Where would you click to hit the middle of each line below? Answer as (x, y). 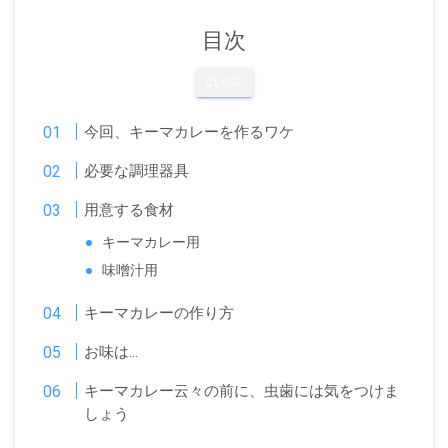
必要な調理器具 (137, 171)
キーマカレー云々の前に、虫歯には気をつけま (242, 391)
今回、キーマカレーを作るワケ (189, 132)
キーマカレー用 (151, 242)
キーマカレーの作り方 (159, 313)
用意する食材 (129, 210)
